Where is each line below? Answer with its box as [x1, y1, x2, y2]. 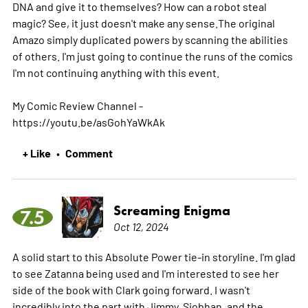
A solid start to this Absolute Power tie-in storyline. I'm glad [12, 249, 296, 263]
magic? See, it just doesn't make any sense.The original [12, 15, 275, 30]
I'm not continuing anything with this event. [12, 65, 219, 79]
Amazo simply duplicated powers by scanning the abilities [12, 32, 288, 46]
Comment [65, 144, 113, 160]
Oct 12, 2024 [113, 219, 169, 233]
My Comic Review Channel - [12, 98, 143, 112]
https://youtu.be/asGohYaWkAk [12, 114, 165, 129]
